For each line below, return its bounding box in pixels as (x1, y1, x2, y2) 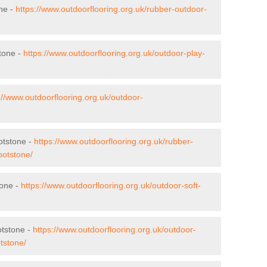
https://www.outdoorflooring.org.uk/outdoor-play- (23, 48, 205, 58)
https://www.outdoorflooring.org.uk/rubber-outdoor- (15, 4, 207, 14)
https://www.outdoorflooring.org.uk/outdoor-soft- (21, 180, 201, 190)
